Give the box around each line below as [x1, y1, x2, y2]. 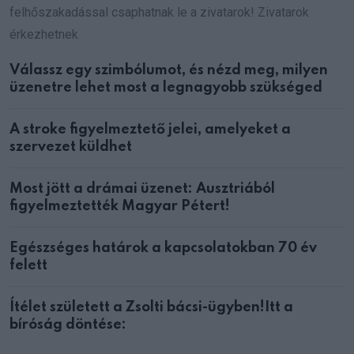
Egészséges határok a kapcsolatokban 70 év [9, 240, 317, 255]
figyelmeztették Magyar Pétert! [9, 198, 230, 213]
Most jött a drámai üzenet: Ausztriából [9, 181, 275, 196]
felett [9, 258, 47, 273]
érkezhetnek [9, 26, 78, 42]
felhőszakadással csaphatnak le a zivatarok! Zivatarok [9, 4, 309, 20]
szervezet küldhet [9, 139, 132, 154]
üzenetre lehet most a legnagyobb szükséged [9, 80, 322, 95]
